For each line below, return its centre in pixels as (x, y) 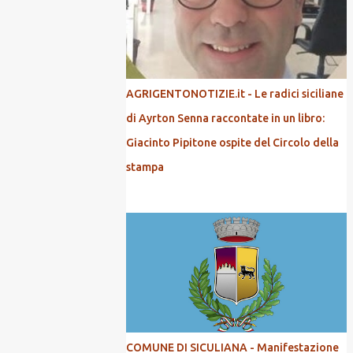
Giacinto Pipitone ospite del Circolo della (232, 143)
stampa (145, 167)
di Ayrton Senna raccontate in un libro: (225, 118)
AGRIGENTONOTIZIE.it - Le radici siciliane (235, 94)
